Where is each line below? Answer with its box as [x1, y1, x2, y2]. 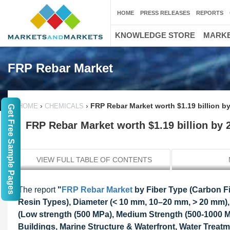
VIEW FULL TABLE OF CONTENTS [36, 156, 152, 164]
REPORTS [196, 10, 223, 16]
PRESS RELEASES [140, 10, 190, 16]
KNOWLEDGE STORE [115, 31, 195, 40]
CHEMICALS [43, 102, 86, 110]
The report [18, 185, 57, 194]
